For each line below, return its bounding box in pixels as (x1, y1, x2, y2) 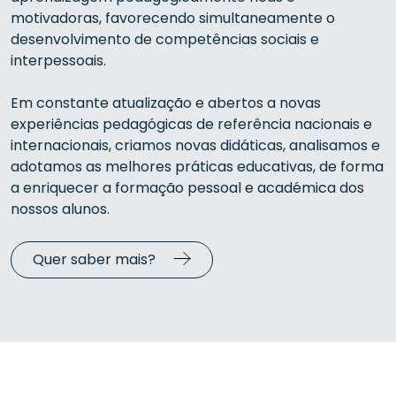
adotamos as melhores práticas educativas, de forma (11, 156, 384, 177)
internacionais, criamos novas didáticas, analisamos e (11, 135, 380, 156)
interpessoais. (11, 50, 106, 71)
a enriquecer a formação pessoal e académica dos (11, 178, 364, 198)
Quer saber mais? (33, 249, 156, 270)
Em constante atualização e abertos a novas (11, 93, 321, 113)
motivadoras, (11, 8, 105, 28)
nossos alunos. (11, 199, 110, 219)
